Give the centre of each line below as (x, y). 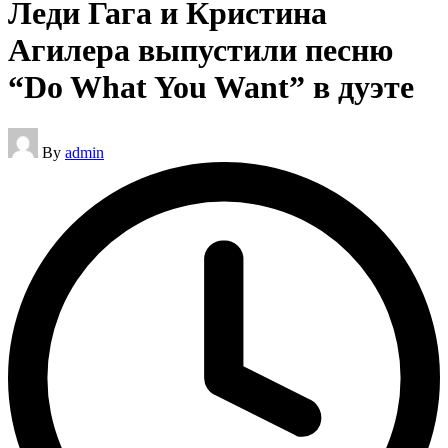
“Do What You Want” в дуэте (211, 87)
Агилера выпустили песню (200, 50)
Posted (28, 135)
